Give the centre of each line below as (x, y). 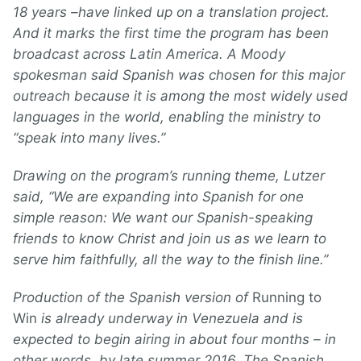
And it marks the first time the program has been (171, 33)
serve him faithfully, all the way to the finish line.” (170, 259)
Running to (287, 297)
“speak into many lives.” (89, 138)
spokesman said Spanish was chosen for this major (179, 75)
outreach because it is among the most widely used (180, 96)
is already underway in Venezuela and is (170, 318)
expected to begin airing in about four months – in (174, 339)
